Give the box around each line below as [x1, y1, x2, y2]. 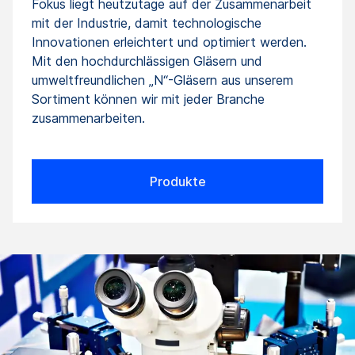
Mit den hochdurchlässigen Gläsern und [32, 52, 262, 69]
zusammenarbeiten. [32, 109, 145, 126]
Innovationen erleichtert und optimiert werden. [32, 33, 307, 50]
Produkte [149, 173, 206, 189]
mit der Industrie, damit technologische [32, 14, 261, 31]
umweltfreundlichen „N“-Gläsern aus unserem [32, 71, 293, 88]
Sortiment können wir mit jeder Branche [32, 90, 265, 107]
